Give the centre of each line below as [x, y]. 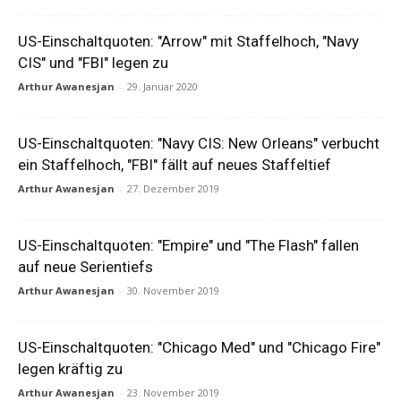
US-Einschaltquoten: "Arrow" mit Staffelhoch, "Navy [188, 41]
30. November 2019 [173, 290]
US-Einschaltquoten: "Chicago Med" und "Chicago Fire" [199, 347]
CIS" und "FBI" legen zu [93, 63]
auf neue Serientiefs [85, 267]
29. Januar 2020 [162, 86]
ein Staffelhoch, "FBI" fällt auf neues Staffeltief [175, 165]
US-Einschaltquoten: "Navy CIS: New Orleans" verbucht [199, 143]
